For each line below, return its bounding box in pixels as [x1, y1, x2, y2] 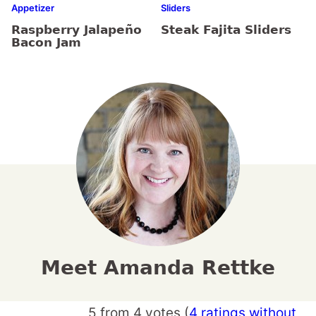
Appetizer [11, 2, 54, 14]
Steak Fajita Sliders [161, 23, 291, 37]
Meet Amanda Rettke [41, 256, 275, 280]
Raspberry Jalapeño [11, 23, 142, 37]
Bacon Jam [11, 35, 81, 50]
